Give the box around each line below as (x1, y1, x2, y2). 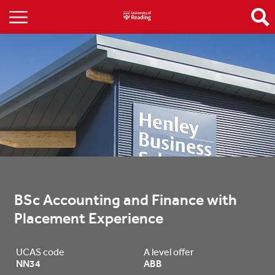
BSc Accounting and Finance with (14, 191, 237, 209)
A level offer (144, 246, 194, 258)
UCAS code (16, 246, 64, 258)
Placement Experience (14, 209, 163, 227)
